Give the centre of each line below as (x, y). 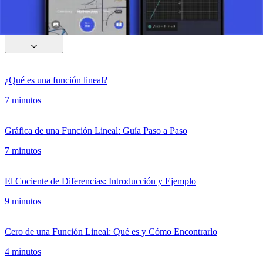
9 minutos (23, 201)
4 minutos (23, 252)
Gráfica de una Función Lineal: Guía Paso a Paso (96, 131)
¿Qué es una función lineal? (56, 80)
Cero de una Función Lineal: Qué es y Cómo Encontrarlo (111, 232)
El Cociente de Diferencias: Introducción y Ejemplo (100, 181)
